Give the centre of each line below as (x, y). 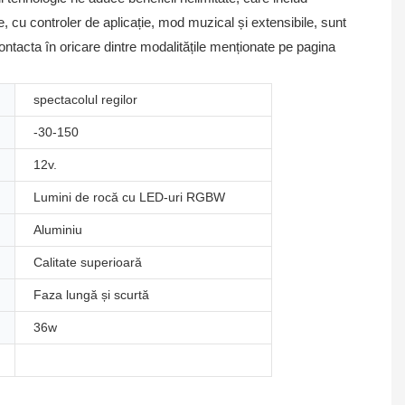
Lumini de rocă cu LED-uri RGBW (129, 197)
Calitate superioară (88, 262)
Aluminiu (58, 229)
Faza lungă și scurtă (91, 294)
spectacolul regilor (85, 99)
